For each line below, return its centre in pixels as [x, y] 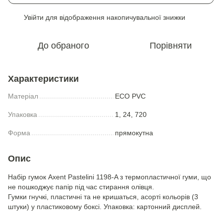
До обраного [63, 46]
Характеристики [43, 79]
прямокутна [134, 133]
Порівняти [170, 46]
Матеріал [23, 96]
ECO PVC [130, 96]
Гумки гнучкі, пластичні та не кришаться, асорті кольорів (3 [103, 197]
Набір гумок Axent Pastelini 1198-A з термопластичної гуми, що [110, 177]
